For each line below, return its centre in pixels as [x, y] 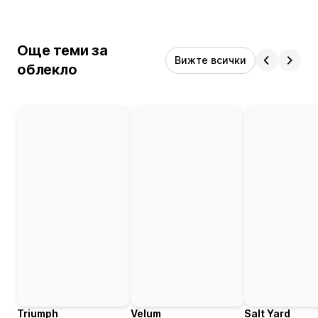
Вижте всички [210, 60]
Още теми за [62, 50]
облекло [47, 69]
